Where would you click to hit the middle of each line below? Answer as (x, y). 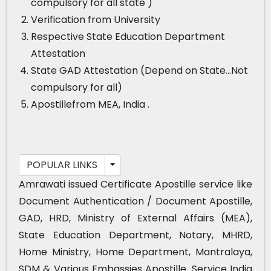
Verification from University (96, 19)
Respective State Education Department (128, 36)
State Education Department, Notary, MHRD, (135, 235)
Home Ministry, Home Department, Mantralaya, (135, 252)
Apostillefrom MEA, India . (90, 104)
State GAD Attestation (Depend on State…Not (139, 70)
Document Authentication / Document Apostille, (135, 201)
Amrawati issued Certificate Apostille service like (135, 184)
